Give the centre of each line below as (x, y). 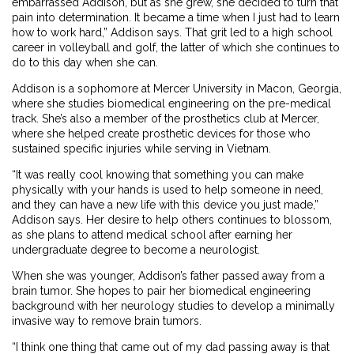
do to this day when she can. (85, 63)
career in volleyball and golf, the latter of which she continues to (176, 48)
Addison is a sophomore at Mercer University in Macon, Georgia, (177, 89)
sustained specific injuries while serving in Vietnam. (141, 149)
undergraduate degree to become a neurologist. (136, 250)
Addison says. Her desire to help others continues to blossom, (172, 220)
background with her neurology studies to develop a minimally (173, 306)
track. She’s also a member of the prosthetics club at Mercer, (166, 119)
